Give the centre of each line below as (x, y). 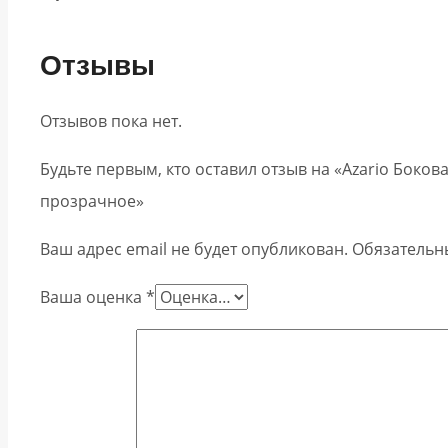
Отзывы (97, 65)
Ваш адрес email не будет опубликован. (194, 249)
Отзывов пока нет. (111, 121)
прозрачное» (92, 201)
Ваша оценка (93, 297)
